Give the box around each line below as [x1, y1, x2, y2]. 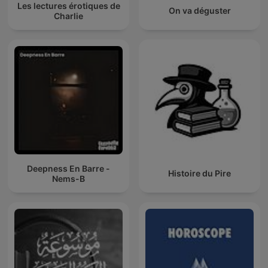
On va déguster [168, 5, 231, 16]
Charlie [54, 10, 83, 21]
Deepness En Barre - [27, 163, 110, 173]
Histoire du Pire [168, 168, 231, 179]
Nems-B [52, 173, 85, 184]
